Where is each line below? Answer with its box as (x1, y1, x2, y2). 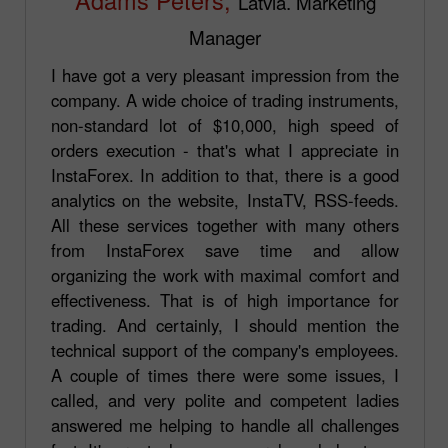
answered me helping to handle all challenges (51, 412, 399, 437)
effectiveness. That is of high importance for (51, 287, 399, 312)
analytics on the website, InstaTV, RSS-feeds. (51, 187, 399, 212)
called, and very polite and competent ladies (51, 387, 399, 412)
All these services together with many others (51, 212, 399, 237)
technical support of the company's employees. (51, 337, 399, 362)
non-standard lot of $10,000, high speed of (51, 112, 399, 137)
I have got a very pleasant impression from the (51, 62, 399, 87)
